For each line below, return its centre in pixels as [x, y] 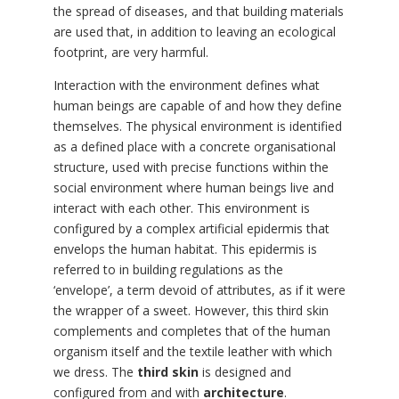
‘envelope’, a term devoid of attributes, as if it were [199, 290]
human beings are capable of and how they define [197, 106]
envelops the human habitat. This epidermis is [185, 249]
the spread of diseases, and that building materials [198, 12]
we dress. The [95, 372]
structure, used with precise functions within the [191, 167]
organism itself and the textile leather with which [192, 352]
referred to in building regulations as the [168, 270]
